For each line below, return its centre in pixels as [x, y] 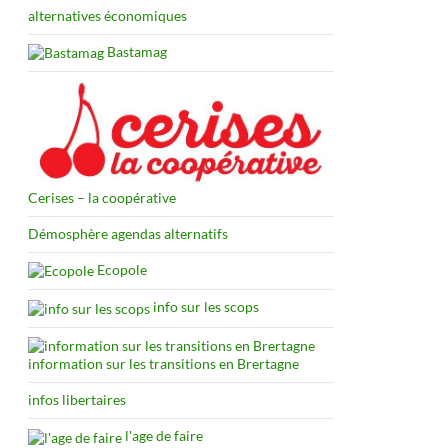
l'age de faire [162, 436]
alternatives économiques [107, 15]
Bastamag [135, 51]
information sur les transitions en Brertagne [163, 364]
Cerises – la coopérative [102, 197]
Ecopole [120, 269]
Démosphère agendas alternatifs [128, 233]
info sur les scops [204, 307]
